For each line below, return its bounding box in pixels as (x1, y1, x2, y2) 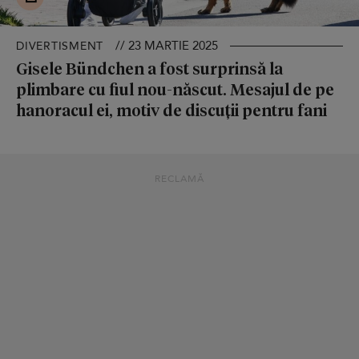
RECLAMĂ (155, 171, 204, 185)
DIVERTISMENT (16, 38, 103, 54)
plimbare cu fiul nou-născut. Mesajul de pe (16, 78, 334, 99)
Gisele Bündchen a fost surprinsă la (16, 57, 283, 79)
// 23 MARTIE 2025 (115, 37, 218, 54)
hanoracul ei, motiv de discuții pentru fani (16, 99, 327, 120)
